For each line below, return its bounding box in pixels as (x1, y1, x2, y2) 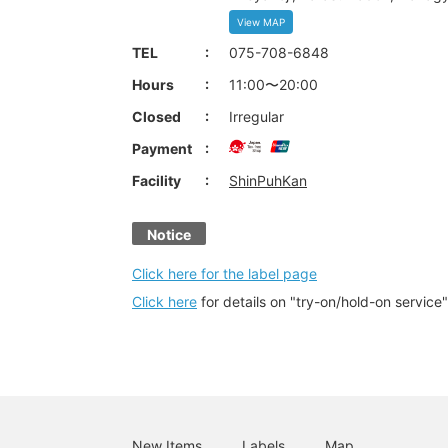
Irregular (229, 108, 284, 125)
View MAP (237, 16, 285, 28)
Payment (132, 140, 192, 157)
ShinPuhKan (229, 172, 307, 189)
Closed (132, 108, 181, 125)
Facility (132, 172, 181, 189)
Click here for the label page (132, 265, 317, 282)
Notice (147, 226, 191, 243)
